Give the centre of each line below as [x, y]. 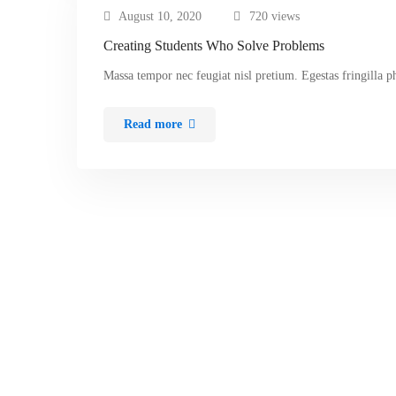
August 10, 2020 [160, 16]
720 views [274, 16]
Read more [153, 124]
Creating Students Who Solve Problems [214, 46]
